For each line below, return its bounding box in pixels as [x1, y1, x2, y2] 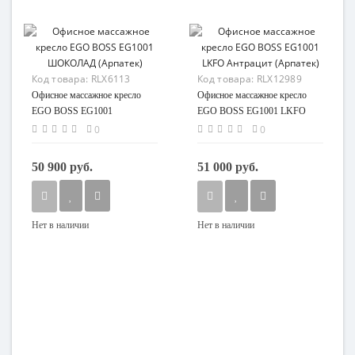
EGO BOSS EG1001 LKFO [197, 105, 306, 116]
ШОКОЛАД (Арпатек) [32, 121, 123, 132]
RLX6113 [90, 72, 131, 86]
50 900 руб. [32, 160, 93, 174]
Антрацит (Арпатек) [197, 121, 277, 132]
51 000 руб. [197, 160, 258, 174]
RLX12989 [256, 72, 303, 86]
